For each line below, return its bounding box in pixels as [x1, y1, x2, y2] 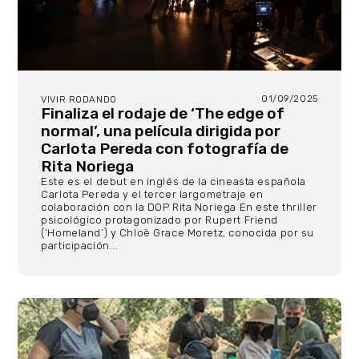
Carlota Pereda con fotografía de [41, 139, 289, 158]
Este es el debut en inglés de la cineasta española [41, 175, 307, 188]
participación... [41, 239, 119, 252]
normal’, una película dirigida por [41, 121, 281, 140]
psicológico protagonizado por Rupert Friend [41, 213, 278, 226]
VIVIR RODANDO [41, 93, 117, 105]
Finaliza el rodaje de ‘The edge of [41, 103, 285, 123]
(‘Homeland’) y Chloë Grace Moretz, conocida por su [41, 226, 315, 239]
